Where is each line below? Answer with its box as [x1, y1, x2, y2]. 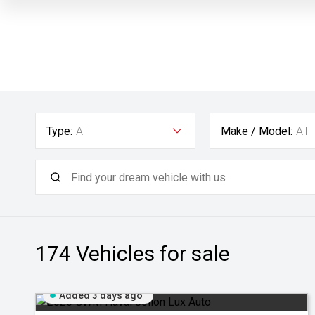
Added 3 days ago [59, 290, 143, 301]
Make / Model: [221, 124, 293, 138]
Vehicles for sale [71, 241, 230, 266]
